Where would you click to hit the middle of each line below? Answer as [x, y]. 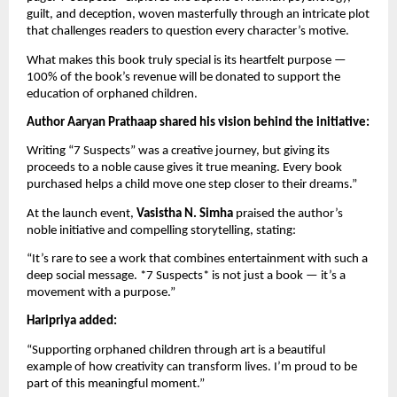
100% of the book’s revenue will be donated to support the [183, 77]
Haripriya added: [72, 322]
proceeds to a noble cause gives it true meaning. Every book [184, 168]
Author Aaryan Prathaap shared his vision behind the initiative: [198, 122]
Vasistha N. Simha [185, 214]
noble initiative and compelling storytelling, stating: [161, 230]
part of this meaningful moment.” [116, 384]
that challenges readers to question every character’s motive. [188, 32]
